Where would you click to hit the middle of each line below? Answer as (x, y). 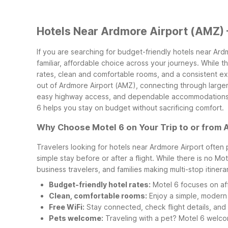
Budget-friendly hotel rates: (100, 184)
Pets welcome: (76, 218)
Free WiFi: (67, 207)
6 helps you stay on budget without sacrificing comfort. (130, 107)
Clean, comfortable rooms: (98, 195)
